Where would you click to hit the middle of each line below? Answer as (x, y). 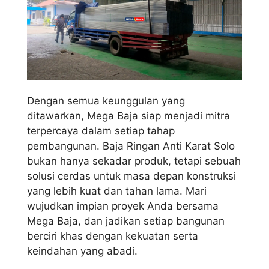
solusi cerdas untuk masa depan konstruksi (131, 176)
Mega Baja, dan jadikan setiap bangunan (126, 221)
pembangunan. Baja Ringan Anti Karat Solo (131, 146)
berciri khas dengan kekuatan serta (113, 236)
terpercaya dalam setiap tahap (101, 131)
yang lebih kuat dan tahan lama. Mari (117, 191)
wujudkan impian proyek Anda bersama (123, 206)
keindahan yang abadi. (82, 251)
